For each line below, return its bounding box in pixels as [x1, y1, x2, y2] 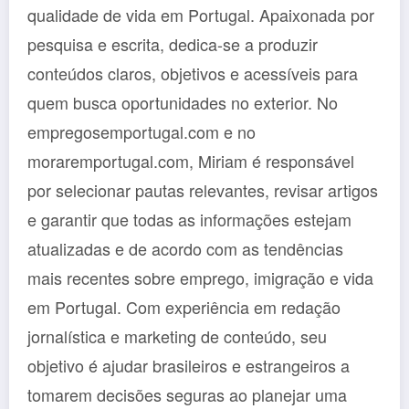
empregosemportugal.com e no [27, 119, 256, 143]
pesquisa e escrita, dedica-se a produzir [27, 31, 318, 56]
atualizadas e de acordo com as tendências [27, 236, 343, 260]
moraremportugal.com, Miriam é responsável [27, 148, 354, 173]
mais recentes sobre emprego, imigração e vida [27, 265, 373, 289]
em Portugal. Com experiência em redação [27, 294, 341, 319]
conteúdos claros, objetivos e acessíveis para [27, 60, 358, 85]
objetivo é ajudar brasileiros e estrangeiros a [27, 352, 350, 377]
